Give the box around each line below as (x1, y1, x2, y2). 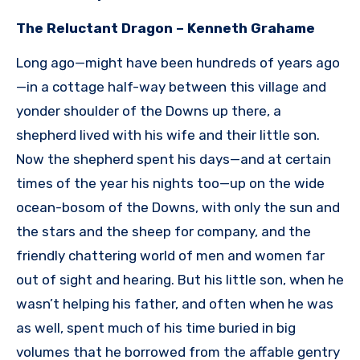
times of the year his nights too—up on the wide (16, 175, 325, 192)
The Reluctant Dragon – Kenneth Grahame (16, 20, 315, 37)
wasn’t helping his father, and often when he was (16, 296, 333, 313)
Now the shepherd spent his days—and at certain (16, 151, 331, 168)
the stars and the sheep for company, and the (16, 223, 311, 240)
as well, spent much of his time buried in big (16, 320, 296, 337)
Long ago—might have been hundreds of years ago (16, 55, 340, 72)
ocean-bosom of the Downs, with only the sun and (16, 199, 340, 216)
